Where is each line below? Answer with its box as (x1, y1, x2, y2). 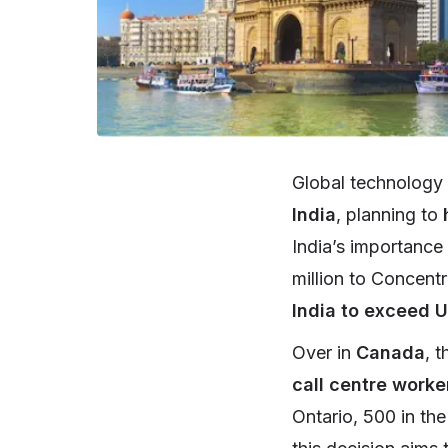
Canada (356, 341, 425, 363)
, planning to (336, 203, 443, 225)
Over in (292, 341, 356, 363)
